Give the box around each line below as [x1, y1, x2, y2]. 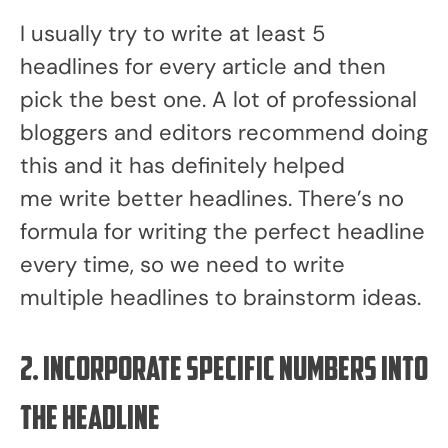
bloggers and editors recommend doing [20, 118, 428, 147]
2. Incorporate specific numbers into [20, 355, 428, 388]
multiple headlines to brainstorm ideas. [20, 283, 421, 312]
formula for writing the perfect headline [20, 217, 425, 246]
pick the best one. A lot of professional [20, 85, 417, 114]
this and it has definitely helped [20, 151, 345, 180]
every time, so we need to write [20, 250, 345, 279]
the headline [20, 404, 160, 437]
